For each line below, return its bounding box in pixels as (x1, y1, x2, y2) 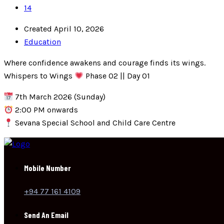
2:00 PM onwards (13, 105, 78, 115)
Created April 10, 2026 (24, 24, 104, 34)
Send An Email (24, 210, 68, 220)
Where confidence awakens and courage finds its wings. (4, 58, 205, 68)
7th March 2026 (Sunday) (13, 92, 106, 102)
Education (24, 37, 61, 47)
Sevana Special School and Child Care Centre (13, 118, 176, 128)
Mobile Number (24, 162, 71, 172)
